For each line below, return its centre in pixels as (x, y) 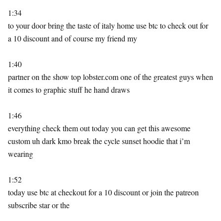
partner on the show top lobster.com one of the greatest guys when (110, 77)
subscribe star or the (39, 205)
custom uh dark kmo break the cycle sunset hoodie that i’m (99, 141)
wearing (20, 154)
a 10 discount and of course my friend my (73, 38)
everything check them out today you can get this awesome (99, 128)
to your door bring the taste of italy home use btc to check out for (108, 25)
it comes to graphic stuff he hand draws (69, 90)
